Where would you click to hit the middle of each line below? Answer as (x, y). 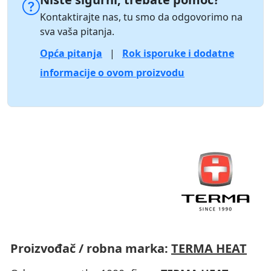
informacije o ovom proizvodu (112, 72)
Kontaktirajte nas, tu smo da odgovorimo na (141, 17)
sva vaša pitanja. (77, 31)
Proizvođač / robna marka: (91, 248)
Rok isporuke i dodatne (178, 53)
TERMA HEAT (209, 248)
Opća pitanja (71, 53)
